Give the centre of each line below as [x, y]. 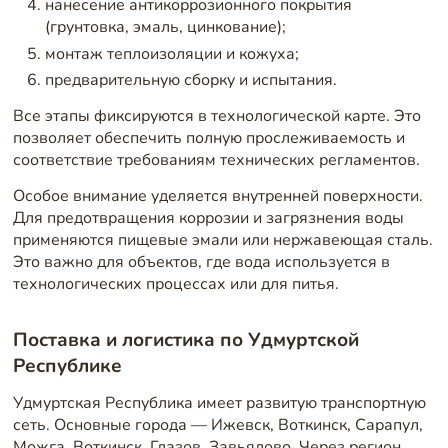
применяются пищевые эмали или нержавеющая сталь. [222, 239]
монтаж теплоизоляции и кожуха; [171, 53]
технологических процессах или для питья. [175, 283]
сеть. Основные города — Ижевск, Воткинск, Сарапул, [217, 425]
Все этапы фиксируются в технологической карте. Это [216, 116]
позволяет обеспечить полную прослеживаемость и [208, 138]
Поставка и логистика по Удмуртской [185, 339]
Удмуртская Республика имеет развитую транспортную [219, 403]
